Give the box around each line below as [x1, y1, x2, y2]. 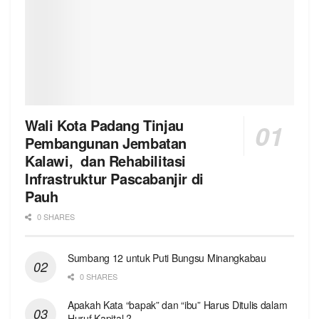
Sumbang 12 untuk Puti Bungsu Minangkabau [68, 251, 266, 266]
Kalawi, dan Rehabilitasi [25, 150, 187, 172]
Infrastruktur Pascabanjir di [25, 168, 204, 189]
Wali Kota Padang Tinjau [25, 115, 188, 136]
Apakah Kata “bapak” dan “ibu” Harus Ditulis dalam [68, 298, 288, 313]
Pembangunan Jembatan [25, 132, 187, 154]
